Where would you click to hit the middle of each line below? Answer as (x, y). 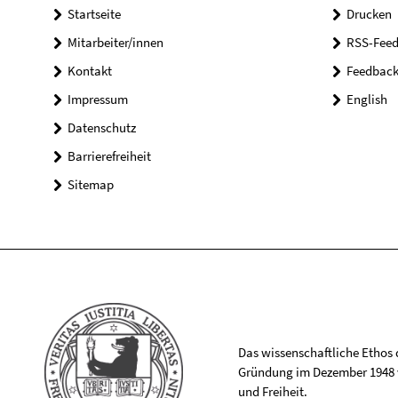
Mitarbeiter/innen (115, 42)
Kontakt (90, 71)
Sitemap (91, 184)
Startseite (94, 14)
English (366, 99)
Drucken (369, 14)
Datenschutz (102, 127)
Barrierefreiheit (109, 156)
